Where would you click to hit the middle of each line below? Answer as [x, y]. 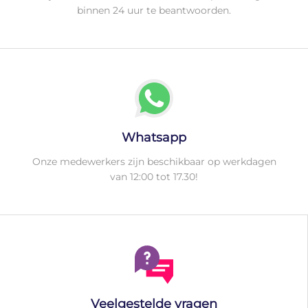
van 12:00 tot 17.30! [154, 176]
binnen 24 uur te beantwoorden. [154, 10]
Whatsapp [154, 137]
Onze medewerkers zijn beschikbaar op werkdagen [154, 161]
